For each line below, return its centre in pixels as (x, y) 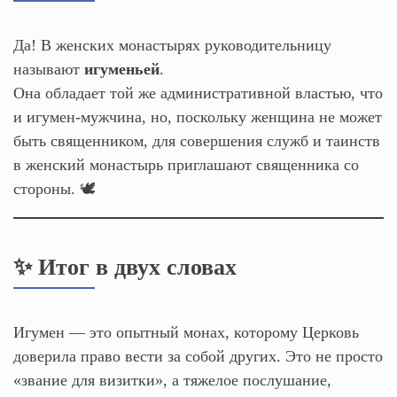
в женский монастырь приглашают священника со (186, 164)
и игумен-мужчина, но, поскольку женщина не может (198, 117)
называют (49, 69)
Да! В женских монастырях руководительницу (172, 45)
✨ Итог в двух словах (125, 268)
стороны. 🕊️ (54, 188)
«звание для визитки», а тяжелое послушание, (172, 380)
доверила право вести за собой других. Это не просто (198, 356)
